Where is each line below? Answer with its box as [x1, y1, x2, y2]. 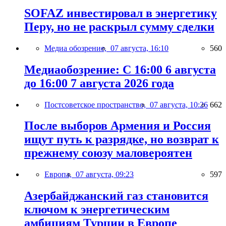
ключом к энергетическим [24, 203, 169, 216]
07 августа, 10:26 [150, 100, 208, 109]
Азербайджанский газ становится [24, 189, 208, 203]
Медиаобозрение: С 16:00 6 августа [24, 63, 216, 76]
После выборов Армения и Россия [24, 119, 211, 133]
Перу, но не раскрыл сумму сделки [24, 20, 214, 33]
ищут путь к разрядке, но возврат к [24, 133, 219, 146]
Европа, [44, 170, 76, 179]
